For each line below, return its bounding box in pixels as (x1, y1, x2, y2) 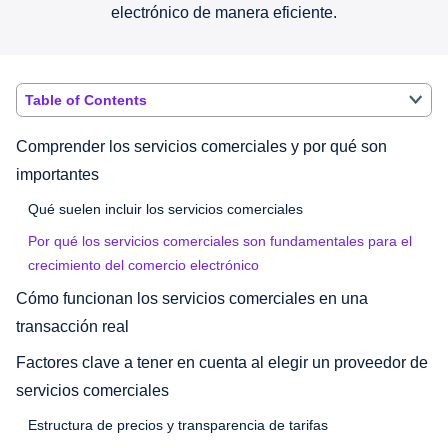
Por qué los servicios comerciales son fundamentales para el (28, 232, 412, 249)
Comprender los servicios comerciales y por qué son (16, 137, 387, 155)
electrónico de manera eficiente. (111, 3, 337, 21)
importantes (16, 165, 99, 183)
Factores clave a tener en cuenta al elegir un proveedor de (16, 353, 428, 371)
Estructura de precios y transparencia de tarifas (28, 416, 328, 433)
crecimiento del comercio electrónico (28, 256, 259, 273)
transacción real (16, 317, 129, 335)
